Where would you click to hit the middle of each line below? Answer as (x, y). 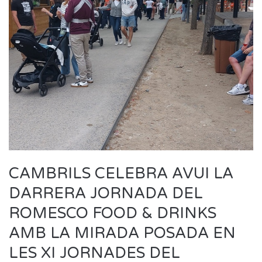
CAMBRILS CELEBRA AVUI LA (121, 173)
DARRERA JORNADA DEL (106, 193)
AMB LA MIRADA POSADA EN (122, 233)
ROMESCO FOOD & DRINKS (113, 213)
